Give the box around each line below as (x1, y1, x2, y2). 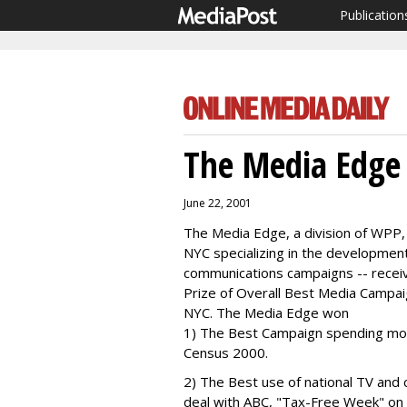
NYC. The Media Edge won (184, 303, 349, 322)
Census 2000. (184, 343, 268, 362)
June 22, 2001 (184, 195, 252, 211)
